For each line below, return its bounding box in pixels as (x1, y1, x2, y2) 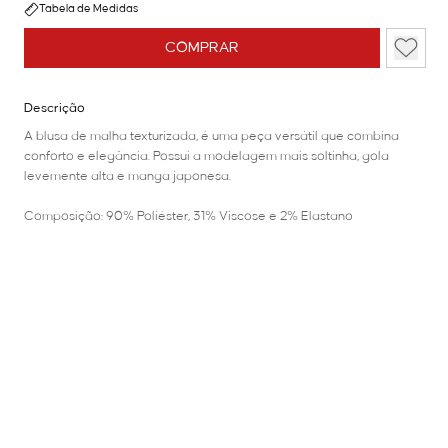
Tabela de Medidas (39, 3, 138, 16)
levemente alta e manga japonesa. (24, 169, 231, 184)
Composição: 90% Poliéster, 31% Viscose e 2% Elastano (24, 209, 353, 224)
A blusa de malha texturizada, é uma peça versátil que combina (24, 129, 399, 144)
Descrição (24, 101, 85, 116)
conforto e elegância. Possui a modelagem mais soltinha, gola (24, 149, 389, 164)
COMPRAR (164, 40, 239, 57)
